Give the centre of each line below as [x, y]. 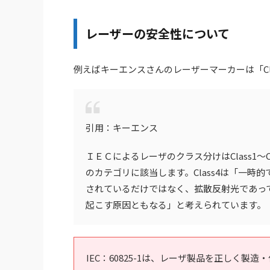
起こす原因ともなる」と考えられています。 [176, 204]
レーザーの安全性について [158, 33]
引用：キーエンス [122, 127]
